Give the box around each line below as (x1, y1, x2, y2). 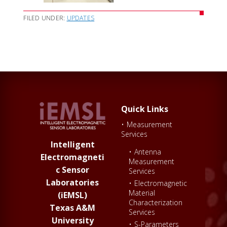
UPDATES (66, 13, 95, 22)
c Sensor (56, 164, 90, 176)
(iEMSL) (58, 190, 88, 201)
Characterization (129, 197, 182, 207)
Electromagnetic (134, 178, 187, 188)
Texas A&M (50, 202, 96, 214)
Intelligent (50, 139, 95, 150)
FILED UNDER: (23, 13, 67, 22)
